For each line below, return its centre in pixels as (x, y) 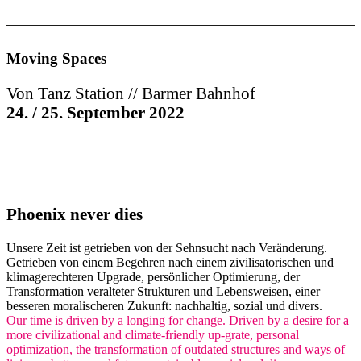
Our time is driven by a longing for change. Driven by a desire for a (178, 321)
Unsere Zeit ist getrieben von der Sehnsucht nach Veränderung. (167, 248)
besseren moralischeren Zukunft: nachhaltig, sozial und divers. (164, 306)
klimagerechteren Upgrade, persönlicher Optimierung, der (153, 277)
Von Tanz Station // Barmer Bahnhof (131, 93)
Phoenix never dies (75, 214)
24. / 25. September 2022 (95, 113)
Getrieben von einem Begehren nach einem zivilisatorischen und (170, 263)
